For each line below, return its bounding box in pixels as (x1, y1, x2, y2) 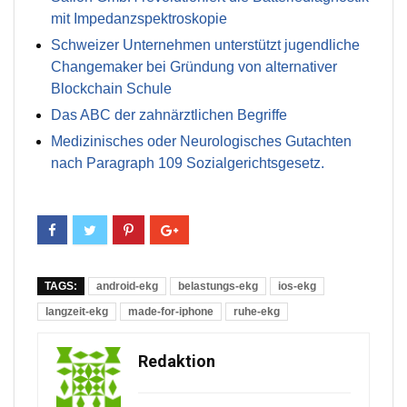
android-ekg (96, 280, 158, 293)
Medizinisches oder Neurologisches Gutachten (51, 134, 352, 150)
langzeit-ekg (45, 305, 108, 319)
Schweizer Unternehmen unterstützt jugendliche (51, 37, 360, 54)
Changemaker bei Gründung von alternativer (51, 59, 337, 75)
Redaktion (138, 352, 215, 372)
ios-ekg (278, 280, 316, 293)
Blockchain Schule (51, 81, 172, 97)
